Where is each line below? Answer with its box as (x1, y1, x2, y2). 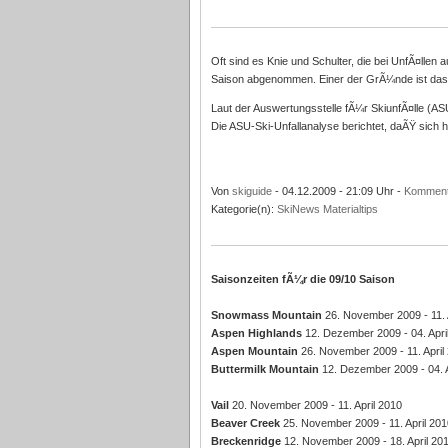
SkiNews (276, 203, 320, 215)
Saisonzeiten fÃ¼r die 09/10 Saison (210, 273, 395, 285)
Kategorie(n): (210, 203, 277, 215)
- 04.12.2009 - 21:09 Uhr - (271, 185, 404, 197)
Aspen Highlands (210, 327, 302, 339)
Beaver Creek (210, 417, 280, 429)
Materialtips (322, 203, 378, 215)
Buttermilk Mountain (210, 363, 319, 375)
